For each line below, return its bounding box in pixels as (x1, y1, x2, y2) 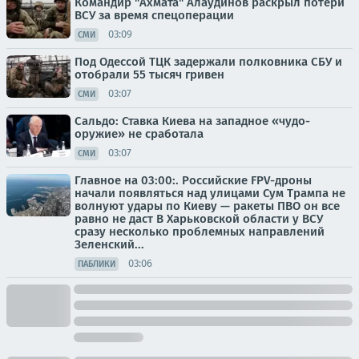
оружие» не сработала (75, 126, 204, 141)
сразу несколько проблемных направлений (75, 224, 325, 239)
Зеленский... (75, 236, 144, 252)
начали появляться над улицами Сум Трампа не (75, 185, 345, 200)
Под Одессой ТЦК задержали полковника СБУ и (75, 54, 342, 69)
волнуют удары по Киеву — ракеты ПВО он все (75, 198, 340, 213)
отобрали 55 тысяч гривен (75, 67, 224, 82)
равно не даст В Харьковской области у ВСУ (75, 211, 323, 226)
